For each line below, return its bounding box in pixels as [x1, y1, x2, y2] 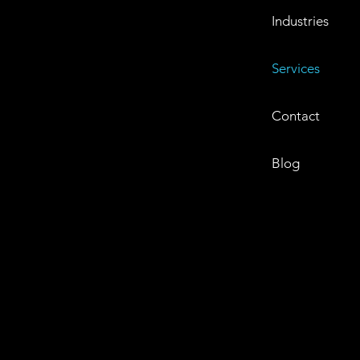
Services [272, 60, 320, 76]
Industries [272, 13, 329, 29]
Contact [272, 108, 320, 124]
